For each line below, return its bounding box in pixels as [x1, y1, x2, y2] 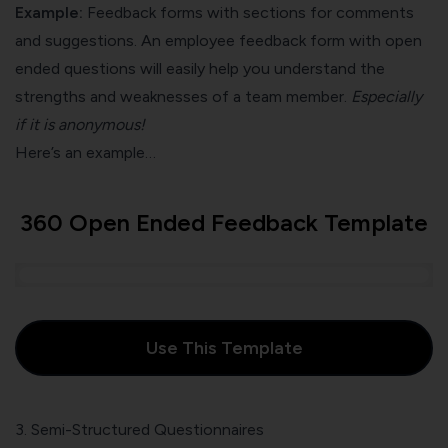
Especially [351, 86, 422, 106]
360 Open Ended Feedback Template [20, 207, 428, 237]
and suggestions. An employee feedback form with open [15, 30, 422, 50]
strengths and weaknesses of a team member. [15, 86, 351, 106]
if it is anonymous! [15, 114, 145, 134]
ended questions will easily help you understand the [15, 58, 385, 78]
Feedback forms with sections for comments [83, 2, 414, 22]
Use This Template [145, 336, 303, 359]
